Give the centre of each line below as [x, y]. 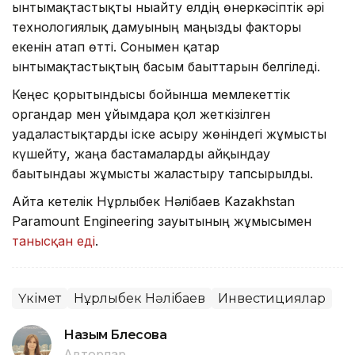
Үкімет [40, 299]
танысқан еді [53, 241]
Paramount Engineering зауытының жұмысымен [162, 221]
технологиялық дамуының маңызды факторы [157, 27]
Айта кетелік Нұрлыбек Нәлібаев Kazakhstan [153, 202]
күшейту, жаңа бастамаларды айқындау [141, 154]
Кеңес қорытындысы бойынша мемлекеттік [151, 95]
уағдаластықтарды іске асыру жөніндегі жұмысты [169, 134]
